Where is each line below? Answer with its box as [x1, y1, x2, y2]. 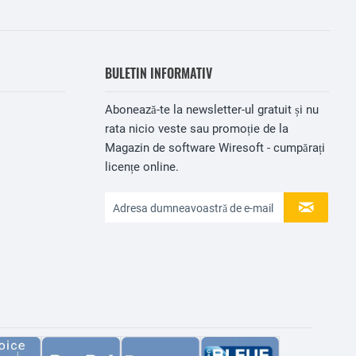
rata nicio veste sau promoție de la [105, 122, 288, 136]
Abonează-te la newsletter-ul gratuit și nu [105, 103, 319, 117]
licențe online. [105, 160, 179, 174]
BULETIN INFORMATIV [105, 64, 212, 83]
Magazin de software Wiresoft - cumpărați [105, 141, 325, 155]
